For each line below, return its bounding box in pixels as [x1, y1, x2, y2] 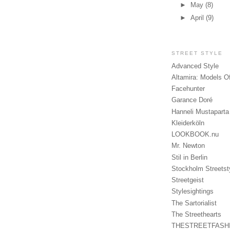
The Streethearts [171, 210, 221, 218]
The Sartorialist [171, 199, 217, 207]
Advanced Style [171, 62, 219, 70]
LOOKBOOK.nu [171, 130, 219, 139]
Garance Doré [171, 96, 213, 104]
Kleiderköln [171, 119, 204, 127]
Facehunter [171, 85, 205, 93]
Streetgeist [171, 176, 204, 184]
